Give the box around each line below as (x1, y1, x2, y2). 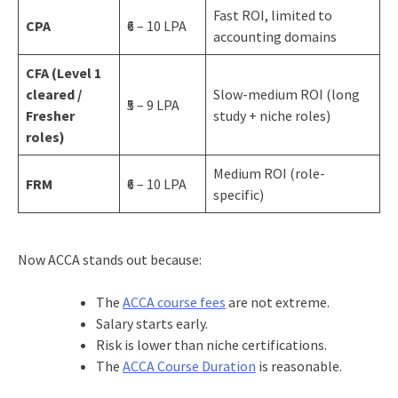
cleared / (25, 84, 82, 103)
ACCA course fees (122, 292, 226, 311)
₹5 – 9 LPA (126, 95, 179, 114)
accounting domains (212, 27, 337, 45)
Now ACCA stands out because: (17, 250, 202, 268)
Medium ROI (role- (212, 163, 325, 182)
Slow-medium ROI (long (212, 84, 360, 103)
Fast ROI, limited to (212, 5, 332, 24)
